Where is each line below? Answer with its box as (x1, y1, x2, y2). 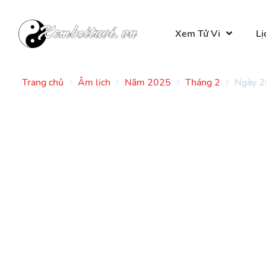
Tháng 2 (185, 75, 220, 89)
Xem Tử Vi (175, 27, 220, 41)
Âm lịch (78, 75, 110, 89)
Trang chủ (22, 75, 64, 89)
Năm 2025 (125, 75, 171, 89)
